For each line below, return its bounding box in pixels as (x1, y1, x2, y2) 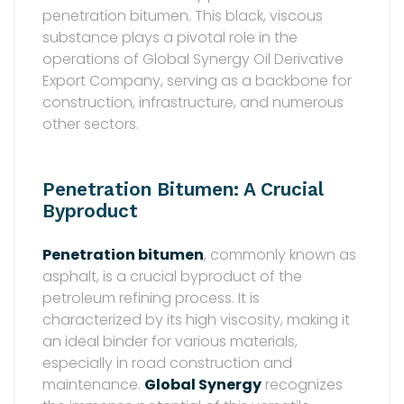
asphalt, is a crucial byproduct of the (42, 266, 302, 288)
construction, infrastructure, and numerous (42, 92, 344, 114)
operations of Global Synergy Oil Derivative (42, 49, 344, 70)
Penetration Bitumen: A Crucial (42, 179, 324, 201)
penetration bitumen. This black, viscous (42, 5, 323, 27)
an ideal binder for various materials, (42, 331, 298, 353)
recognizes (262, 374, 343, 396)
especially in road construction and (42, 353, 292, 374)
